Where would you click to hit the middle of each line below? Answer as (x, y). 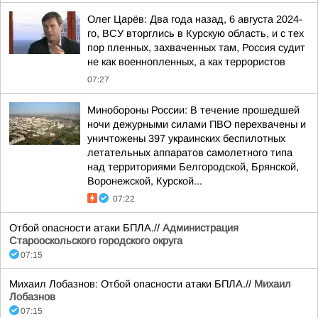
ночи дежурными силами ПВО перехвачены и (197, 124)
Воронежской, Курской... (145, 181)
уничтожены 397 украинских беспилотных (186, 138)
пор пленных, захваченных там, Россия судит (196, 48)
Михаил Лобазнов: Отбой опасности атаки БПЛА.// (132, 284)
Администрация (201, 228)
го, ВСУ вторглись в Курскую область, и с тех (196, 33)
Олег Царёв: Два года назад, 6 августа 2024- (195, 19)
